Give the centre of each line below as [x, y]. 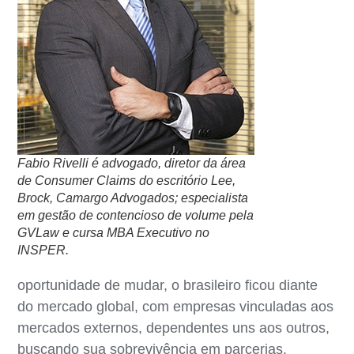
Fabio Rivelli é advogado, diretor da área [132, 163]
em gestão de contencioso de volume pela [136, 215]
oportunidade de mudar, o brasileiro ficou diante [168, 285]
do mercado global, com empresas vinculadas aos [176, 306]
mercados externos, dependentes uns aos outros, [174, 328]
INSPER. [43, 250]
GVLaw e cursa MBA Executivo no [114, 232]
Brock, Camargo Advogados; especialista [133, 198]
